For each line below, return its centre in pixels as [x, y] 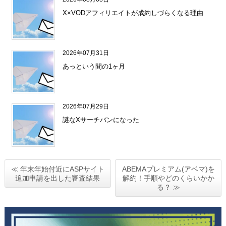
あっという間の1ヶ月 [94, 67]
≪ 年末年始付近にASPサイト [58, 169]
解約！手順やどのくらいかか [168, 178]
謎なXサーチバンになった [101, 120]
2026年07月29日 [87, 107]
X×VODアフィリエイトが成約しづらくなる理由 [133, 13]
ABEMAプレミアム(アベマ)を [168, 169]
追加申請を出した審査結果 [58, 178]
